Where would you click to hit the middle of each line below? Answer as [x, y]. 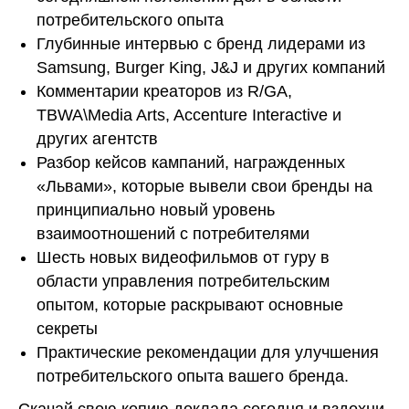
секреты [67, 329]
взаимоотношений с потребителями [173, 234]
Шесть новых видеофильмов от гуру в [183, 258]
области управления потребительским [183, 282]
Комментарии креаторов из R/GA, [164, 92]
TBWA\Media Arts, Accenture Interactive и [189, 115]
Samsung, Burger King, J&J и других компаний [211, 68]
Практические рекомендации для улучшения [208, 353]
